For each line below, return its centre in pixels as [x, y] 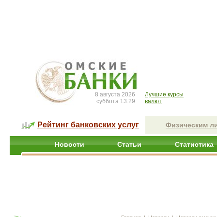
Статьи [129, 144]
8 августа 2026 [115, 94]
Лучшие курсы [164, 94]
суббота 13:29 [116, 101]
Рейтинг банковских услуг [88, 125]
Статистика [194, 144]
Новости [70, 144]
